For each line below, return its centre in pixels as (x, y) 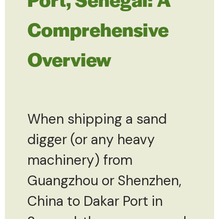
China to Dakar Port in (95, 201)
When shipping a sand (97, 119)
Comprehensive (98, 29)
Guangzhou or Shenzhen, (104, 180)
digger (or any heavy (91, 139)
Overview (69, 58)
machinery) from (80, 160)
